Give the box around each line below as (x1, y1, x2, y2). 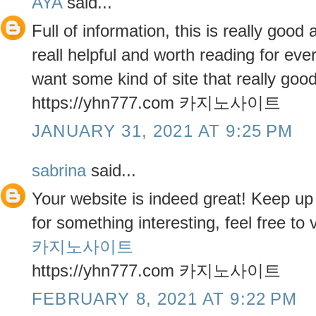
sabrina (32, 161, 86, 181)
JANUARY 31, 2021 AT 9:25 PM (32, 121, 293, 140)
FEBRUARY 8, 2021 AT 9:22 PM (32, 288, 298, 308)
